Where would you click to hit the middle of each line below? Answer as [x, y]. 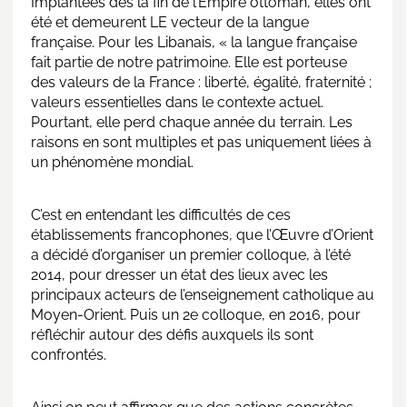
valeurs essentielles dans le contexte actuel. [177, 102]
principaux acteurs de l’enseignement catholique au [203, 294]
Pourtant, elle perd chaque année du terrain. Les [192, 122]
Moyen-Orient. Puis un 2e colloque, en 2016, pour [196, 314]
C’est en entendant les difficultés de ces [161, 214]
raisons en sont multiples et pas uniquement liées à [201, 142]
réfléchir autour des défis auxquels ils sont [172, 334]
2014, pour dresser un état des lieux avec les [179, 274]
